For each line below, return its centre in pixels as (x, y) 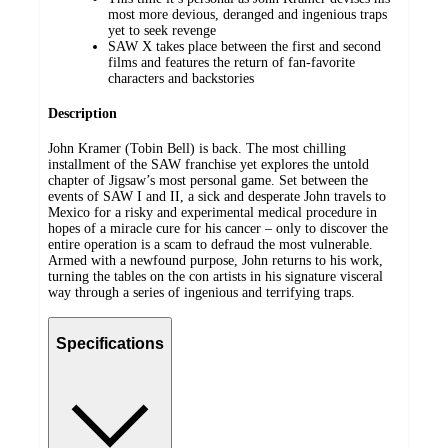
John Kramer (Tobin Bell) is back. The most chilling (197, 148)
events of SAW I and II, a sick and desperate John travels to (217, 196)
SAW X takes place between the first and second (244, 47)
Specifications (110, 344)
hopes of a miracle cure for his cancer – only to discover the (218, 228)
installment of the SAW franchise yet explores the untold (208, 164)
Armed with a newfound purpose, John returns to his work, (215, 260)
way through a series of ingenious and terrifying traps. (201, 292)
